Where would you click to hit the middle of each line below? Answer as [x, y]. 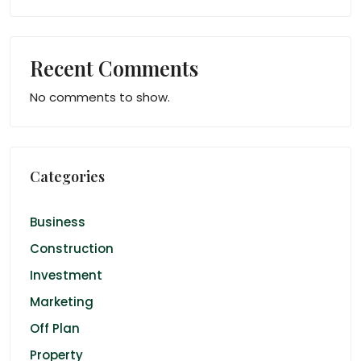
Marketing [62, 301]
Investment [66, 275]
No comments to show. [100, 97]
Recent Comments [114, 68]
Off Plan [55, 328]
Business [58, 222]
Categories [67, 176]
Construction [72, 248]
